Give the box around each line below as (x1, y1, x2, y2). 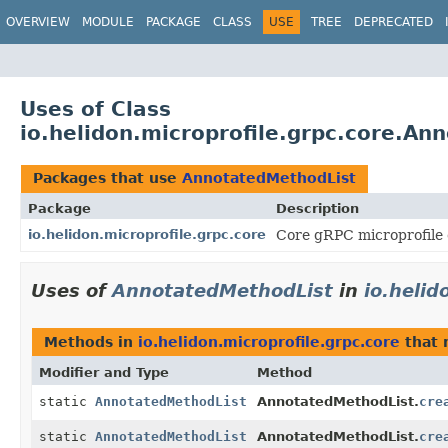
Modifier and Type (39, 364, 169, 380)
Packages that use (33, 169, 182, 186)
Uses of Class (20, 96, 171, 121)
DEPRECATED (354, 15, 433, 29)
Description (276, 200, 359, 216)
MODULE (82, 15, 134, 29)
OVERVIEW (6, 15, 70, 29)
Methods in (44, 333, 138, 350)
